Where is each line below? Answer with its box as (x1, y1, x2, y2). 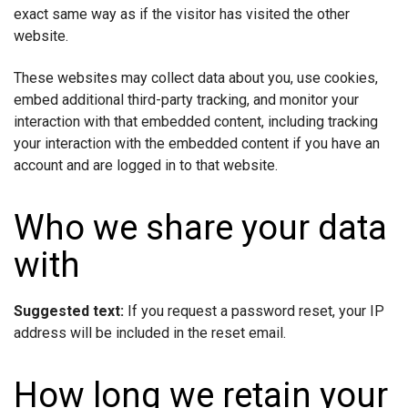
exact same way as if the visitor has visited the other (14, 5, 350, 24)
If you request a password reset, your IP (127, 301, 384, 320)
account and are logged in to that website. (14, 156, 278, 174)
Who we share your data (14, 207, 387, 248)
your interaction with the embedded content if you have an (14, 134, 380, 152)
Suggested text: (14, 301, 127, 320)
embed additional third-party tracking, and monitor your (14, 90, 359, 108)
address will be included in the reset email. (14, 323, 286, 342)
